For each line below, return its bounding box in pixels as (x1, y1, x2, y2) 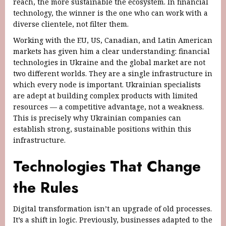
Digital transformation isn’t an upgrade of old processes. (13, 203, 212, 213)
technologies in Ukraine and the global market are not (13, 57, 205, 67)
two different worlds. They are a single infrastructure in (13, 68, 212, 78)
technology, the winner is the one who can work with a (13, 8, 208, 18)
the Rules (13, 176, 78, 198)
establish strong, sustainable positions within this (13, 124, 191, 134)
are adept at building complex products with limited (13, 90, 198, 100)
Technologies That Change (13, 155, 201, 177)
